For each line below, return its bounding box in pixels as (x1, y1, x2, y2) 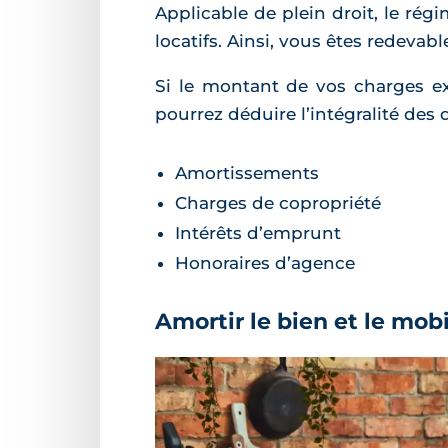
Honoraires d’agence (175, 253, 355, 274)
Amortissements (175, 163, 319, 184)
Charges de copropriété (175, 193, 381, 214)
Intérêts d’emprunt (175, 223, 341, 244)
